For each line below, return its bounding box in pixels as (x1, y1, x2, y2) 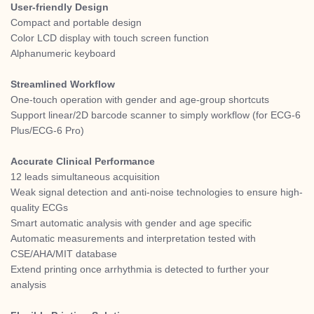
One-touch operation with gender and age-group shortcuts (11, 94, 269, 105)
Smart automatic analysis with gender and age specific (11, 217, 252, 228)
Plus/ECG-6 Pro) (11, 125, 84, 136)
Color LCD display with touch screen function (11, 32, 209, 43)
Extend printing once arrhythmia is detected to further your (11, 264, 269, 275)
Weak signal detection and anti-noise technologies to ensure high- (11, 186, 303, 198)
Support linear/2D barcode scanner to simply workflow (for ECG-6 (11, 109, 301, 121)
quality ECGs (11, 202, 68, 213)
